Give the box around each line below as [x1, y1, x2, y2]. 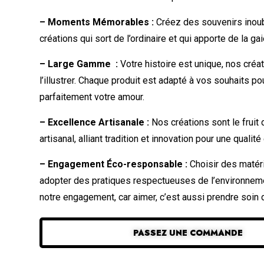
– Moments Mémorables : [39, 16, 154, 28]
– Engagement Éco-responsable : [39, 158, 188, 170]
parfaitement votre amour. [39, 91, 145, 103]
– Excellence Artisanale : [39, 116, 150, 128]
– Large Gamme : [39, 58, 118, 70]
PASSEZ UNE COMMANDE [133, 226, 243, 239]
